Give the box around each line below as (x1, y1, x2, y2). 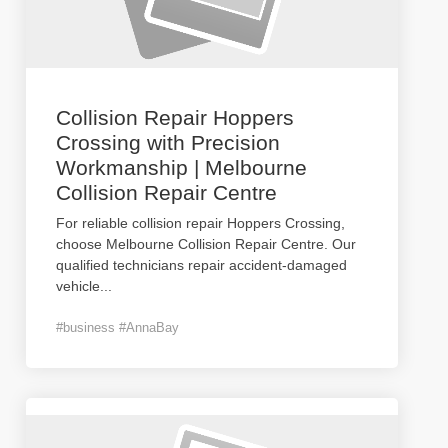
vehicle (56, 278, 100, 294)
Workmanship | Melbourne (56, 156, 307, 179)
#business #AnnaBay (56, 320, 179, 335)
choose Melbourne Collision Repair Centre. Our (56, 236, 356, 252)
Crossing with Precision (56, 131, 280, 154)
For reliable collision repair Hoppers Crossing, (56, 215, 345, 231)
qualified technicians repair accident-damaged (56, 257, 347, 273)
